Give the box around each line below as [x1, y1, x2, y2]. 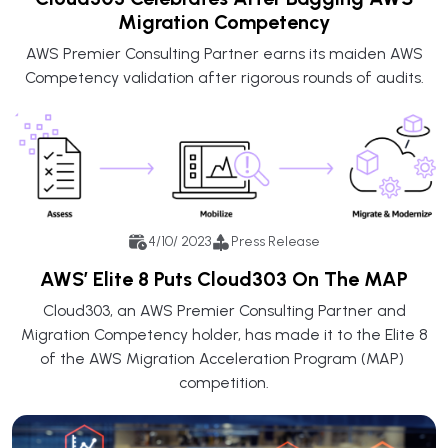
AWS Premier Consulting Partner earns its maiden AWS [25, 43, 423, 63]
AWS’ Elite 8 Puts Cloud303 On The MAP [40, 266, 408, 291]
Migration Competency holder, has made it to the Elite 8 [20, 324, 428, 344]
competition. [179, 372, 269, 392]
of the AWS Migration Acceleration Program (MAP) [40, 348, 408, 368]
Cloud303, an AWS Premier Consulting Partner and [42, 300, 406, 320]
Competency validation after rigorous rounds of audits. [24, 67, 424, 87]
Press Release [231, 233, 320, 251]
